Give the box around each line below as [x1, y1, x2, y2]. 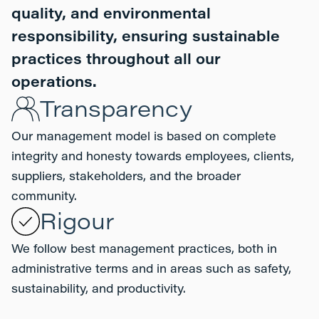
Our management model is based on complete [11, 132, 276, 143]
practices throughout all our [11, 53, 221, 68]
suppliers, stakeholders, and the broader [11, 172, 241, 183]
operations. [11, 76, 97, 90]
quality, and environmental [11, 8, 211, 22]
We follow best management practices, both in [11, 244, 277, 256]
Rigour [40, 212, 114, 235]
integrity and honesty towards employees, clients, [11, 152, 294, 163]
